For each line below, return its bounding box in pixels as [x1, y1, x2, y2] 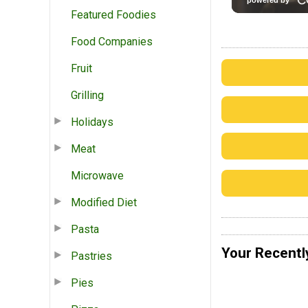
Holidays [71, 115, 113, 129]
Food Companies [71, 34, 153, 48]
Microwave [71, 168, 124, 182]
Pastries [71, 249, 112, 263]
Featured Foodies [71, 8, 156, 21]
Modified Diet [71, 195, 137, 209]
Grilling [71, 88, 104, 102]
